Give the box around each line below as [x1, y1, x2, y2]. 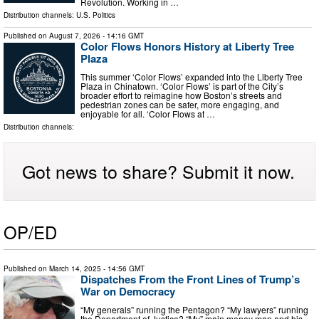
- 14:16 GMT [100, 31, 144, 41]
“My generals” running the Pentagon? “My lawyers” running [80, 303, 308, 315]
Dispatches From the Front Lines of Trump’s [80, 271, 300, 287]
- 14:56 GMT [101, 263, 145, 273]
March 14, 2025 [49, 263, 101, 273]
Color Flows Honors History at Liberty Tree [80, 38, 294, 55]
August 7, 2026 [49, 31, 100, 41]
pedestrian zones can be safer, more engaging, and [80, 98, 279, 110]
